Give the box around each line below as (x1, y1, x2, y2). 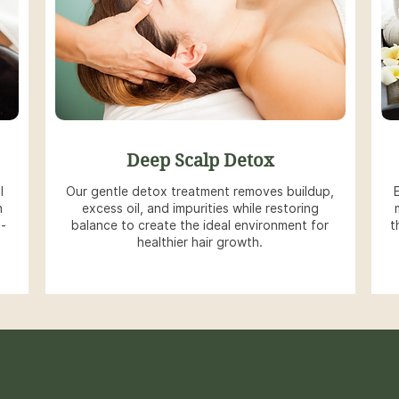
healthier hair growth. (137, 235, 263, 249)
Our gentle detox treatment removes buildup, (66, 184, 334, 199)
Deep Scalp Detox (126, 151, 274, 171)
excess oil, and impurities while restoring (81, 201, 319, 216)
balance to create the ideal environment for (71, 218, 329, 232)
